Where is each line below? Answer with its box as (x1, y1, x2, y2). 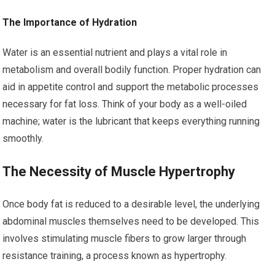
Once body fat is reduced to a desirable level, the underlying (2, 198, 260, 210)
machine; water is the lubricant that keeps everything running (2, 115, 260, 127)
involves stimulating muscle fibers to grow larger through (2, 233, 247, 244)
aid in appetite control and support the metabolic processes (2, 81, 259, 93)
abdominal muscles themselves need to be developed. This (2, 215, 260, 227)
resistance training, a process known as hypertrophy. (2, 250, 227, 261)
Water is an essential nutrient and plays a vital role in (2, 47, 228, 58)
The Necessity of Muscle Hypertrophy (2, 164, 236, 179)
